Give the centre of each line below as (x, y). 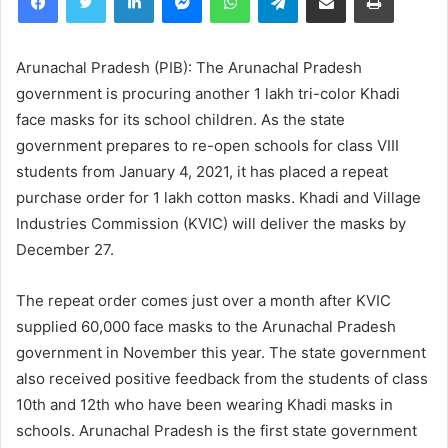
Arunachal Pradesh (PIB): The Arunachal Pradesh (189, 67)
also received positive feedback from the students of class (222, 378)
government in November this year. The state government (221, 352)
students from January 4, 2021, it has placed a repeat (202, 171)
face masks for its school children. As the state (180, 119)
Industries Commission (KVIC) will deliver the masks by (211, 223)
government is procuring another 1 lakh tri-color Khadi (208, 93)
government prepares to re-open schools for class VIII (207, 145)
